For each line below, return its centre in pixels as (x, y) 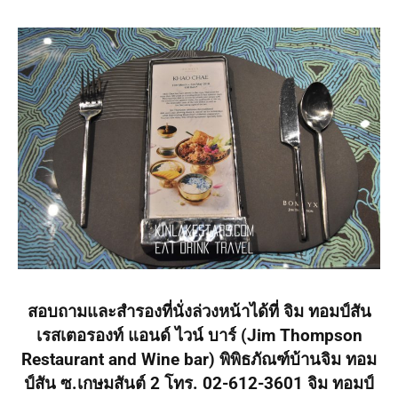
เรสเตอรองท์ (80, 335)
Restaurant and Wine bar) (120, 359)
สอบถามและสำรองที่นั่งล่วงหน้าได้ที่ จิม (167, 311)
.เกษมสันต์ (109, 383)
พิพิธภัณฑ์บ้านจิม (280, 359)
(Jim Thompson (301, 335)
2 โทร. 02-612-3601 (229, 383)
